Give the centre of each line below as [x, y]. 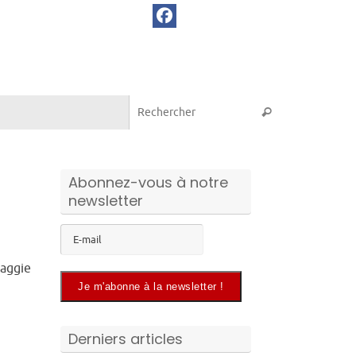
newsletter [106, 201]
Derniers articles [126, 339]
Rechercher [283, 112]
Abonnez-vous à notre [148, 183]
